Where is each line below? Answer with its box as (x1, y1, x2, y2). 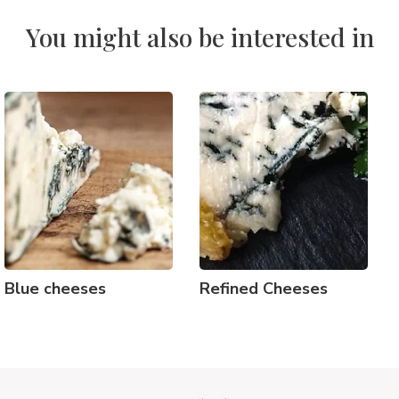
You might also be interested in (25, 20, 374, 53)
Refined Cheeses (199, 278, 328, 299)
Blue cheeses (4, 278, 106, 299)
